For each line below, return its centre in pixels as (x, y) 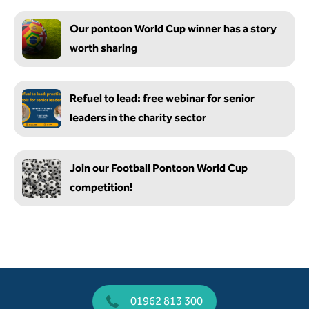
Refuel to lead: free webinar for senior (162, 98)
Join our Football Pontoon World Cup (159, 168)
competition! (101, 187)
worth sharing (103, 48)
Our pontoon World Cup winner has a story (173, 29)
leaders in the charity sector (138, 118)
